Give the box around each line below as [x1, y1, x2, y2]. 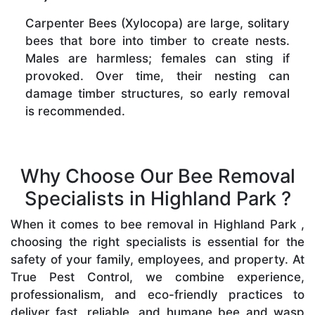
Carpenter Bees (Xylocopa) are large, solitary [25, 15, 290, 30]
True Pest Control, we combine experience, [11, 269, 304, 284]
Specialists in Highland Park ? [24, 186, 291, 210]
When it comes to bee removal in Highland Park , [11, 217, 304, 231]
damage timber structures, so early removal [25, 86, 290, 101]
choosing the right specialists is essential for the [11, 234, 304, 249]
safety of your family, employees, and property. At [11, 252, 304, 266]
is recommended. [25, 103, 125, 118]
